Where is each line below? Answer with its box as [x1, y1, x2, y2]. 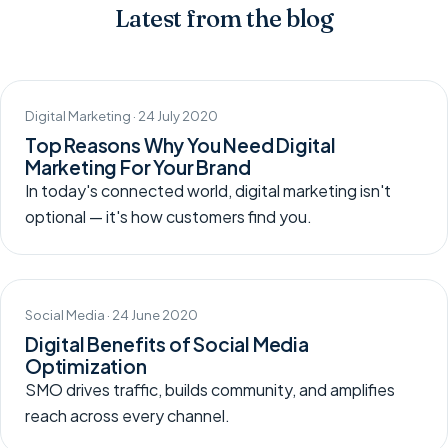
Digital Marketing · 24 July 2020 [25, 107, 218, 125]
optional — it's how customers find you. [25, 206, 312, 228]
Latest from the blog [114, 4, 334, 34]
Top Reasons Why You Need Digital [25, 133, 336, 158]
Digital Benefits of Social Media [25, 332, 309, 357]
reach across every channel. [25, 405, 230, 427]
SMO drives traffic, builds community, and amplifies [25, 379, 395, 401]
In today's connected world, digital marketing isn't [25, 180, 391, 202]
